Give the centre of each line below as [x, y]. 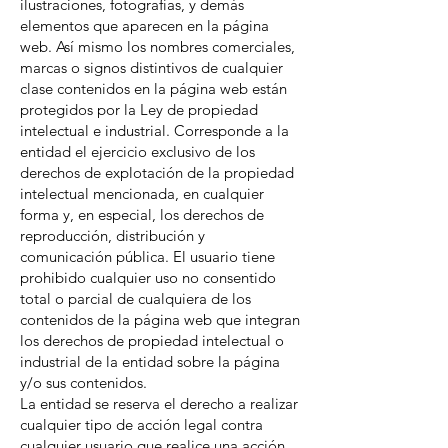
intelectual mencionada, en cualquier [142, 193]
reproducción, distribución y [112, 235]
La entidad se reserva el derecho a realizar [159, 403]
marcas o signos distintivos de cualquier [151, 67]
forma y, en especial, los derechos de [142, 214]
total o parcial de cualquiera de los [135, 298]
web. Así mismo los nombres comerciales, [157, 46]
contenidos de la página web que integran [160, 319]
